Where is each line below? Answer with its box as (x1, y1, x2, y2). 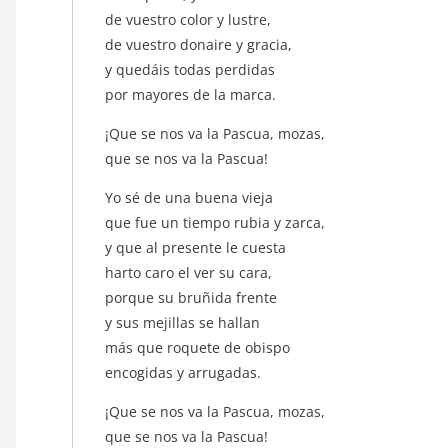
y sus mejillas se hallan (105, 312, 264, 332)
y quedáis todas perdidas (105, 59, 279, 79)
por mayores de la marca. (105, 84, 280, 104)
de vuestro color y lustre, (105, 9, 275, 29)
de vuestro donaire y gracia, (105, 34, 296, 54)
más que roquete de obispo (105, 337, 294, 357)
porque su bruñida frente (105, 287, 281, 307)
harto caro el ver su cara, (105, 262, 276, 282)
